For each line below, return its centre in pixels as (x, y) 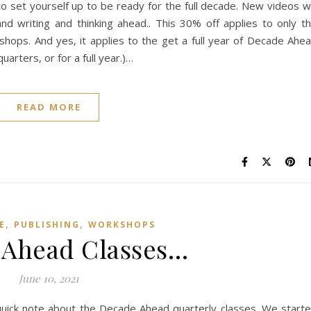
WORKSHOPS (121, 225)
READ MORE (49, 107)
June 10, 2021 (49, 278)
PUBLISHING (47, 225)
